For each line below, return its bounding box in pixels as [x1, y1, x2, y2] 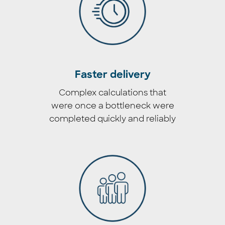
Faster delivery [74, 70, 151, 80]
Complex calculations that [59, 87, 166, 98]
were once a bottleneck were [51, 100, 174, 111]
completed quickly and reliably [49, 113, 176, 124]
